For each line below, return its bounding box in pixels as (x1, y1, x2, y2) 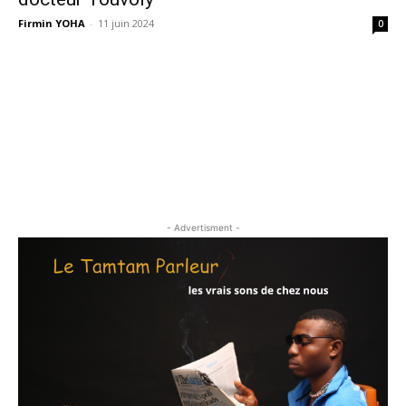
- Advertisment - (166, 222, 240, 233)
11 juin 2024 (98, 16, 154, 30)
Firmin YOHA (18, 16, 85, 30)
